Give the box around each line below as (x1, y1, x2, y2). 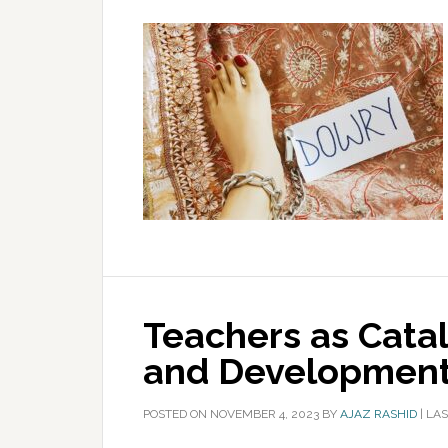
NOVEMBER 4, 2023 (210, 407, 319, 421)
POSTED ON (143, 407, 210, 421)
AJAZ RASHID (340, 407, 417, 421)
